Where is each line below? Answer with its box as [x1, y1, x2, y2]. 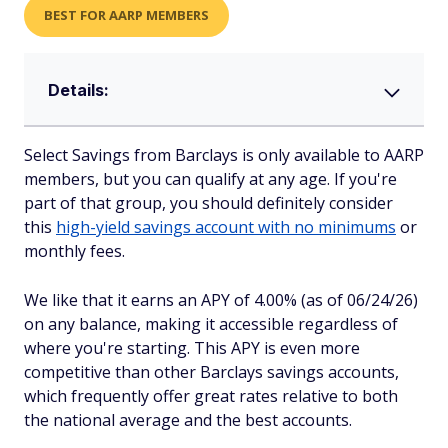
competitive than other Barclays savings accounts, [24, 360, 399, 383]
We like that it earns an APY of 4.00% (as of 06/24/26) [24, 288, 418, 311]
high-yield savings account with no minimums [56, 215, 396, 238]
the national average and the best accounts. [24, 408, 352, 431]
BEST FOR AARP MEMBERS [44, 5, 209, 24]
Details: [48, 79, 109, 100]
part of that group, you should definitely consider [24, 191, 393, 214]
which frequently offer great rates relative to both [24, 384, 398, 407]
